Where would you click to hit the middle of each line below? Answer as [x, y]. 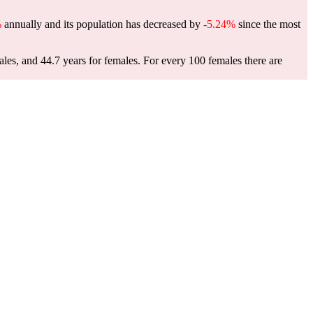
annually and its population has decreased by [102, 24]
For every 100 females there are [213, 60]
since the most [268, 24]
